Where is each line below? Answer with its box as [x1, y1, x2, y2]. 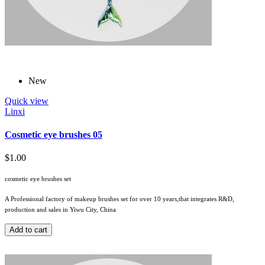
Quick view [5, 95, 49, 106]
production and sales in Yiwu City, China [5, 206, 116, 214]
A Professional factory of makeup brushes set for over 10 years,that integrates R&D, [5, 195, 234, 203]
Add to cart [9, 225, 47, 235]
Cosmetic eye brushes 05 [5, 129, 102, 140]
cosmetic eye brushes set [5, 175, 71, 183]
